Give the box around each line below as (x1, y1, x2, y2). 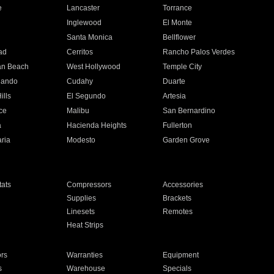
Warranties (66, 251, 103, 259)
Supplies (66, 194, 96, 202)
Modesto (66, 136, 95, 144)
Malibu (66, 106, 89, 115)
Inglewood (66, 18, 102, 27)
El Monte (163, 18, 193, 27)
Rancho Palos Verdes (163, 48, 235, 56)
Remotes (163, 207, 193, 216)
